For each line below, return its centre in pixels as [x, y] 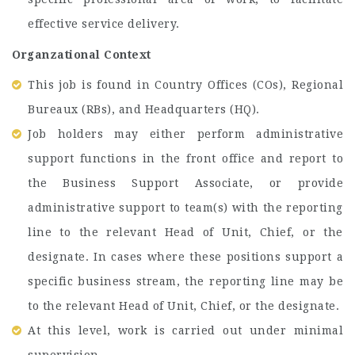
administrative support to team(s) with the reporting [185, 208]
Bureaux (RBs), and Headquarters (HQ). [144, 109]
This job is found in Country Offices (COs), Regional [185, 85]
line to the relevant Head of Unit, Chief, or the [185, 232]
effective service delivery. [104, 24]
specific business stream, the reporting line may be [185, 281]
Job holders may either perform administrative [185, 134]
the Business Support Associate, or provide [185, 183]
